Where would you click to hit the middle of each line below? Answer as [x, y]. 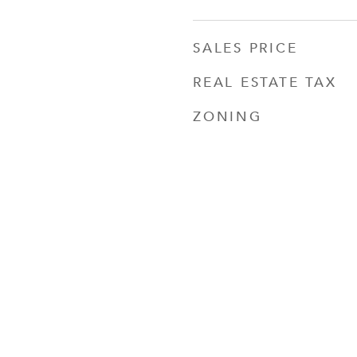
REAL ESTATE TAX [265, 81]
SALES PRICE [245, 47]
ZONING [228, 116]
